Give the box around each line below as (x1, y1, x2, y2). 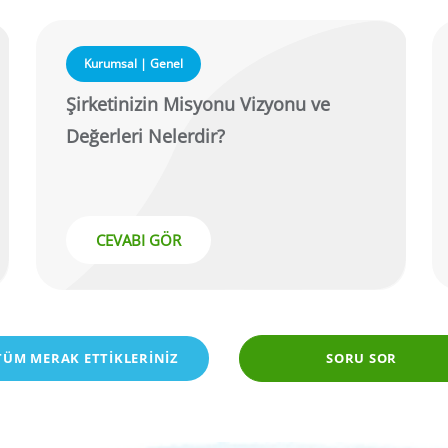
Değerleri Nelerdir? (65, 124, 225, 149)
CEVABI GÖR (95, 230, 181, 251)
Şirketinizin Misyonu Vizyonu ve (65, 92, 330, 117)
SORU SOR (326, 349, 397, 368)
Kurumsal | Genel (83, 55, 183, 73)
